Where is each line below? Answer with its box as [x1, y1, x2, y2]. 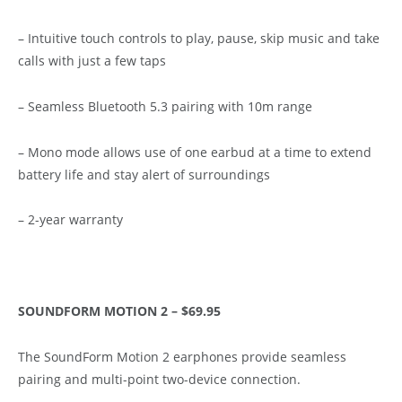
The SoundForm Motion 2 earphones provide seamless [18, 348, 346, 366]
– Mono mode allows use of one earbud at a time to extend [18, 143, 371, 161]
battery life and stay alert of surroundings [18, 165, 270, 183]
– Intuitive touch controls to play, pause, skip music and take [18, 29, 380, 47]
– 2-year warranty [18, 211, 123, 229]
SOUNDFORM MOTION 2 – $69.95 [18, 302, 221, 320]
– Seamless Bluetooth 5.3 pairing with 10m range [18, 97, 312, 115]
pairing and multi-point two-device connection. [18, 371, 301, 389]
